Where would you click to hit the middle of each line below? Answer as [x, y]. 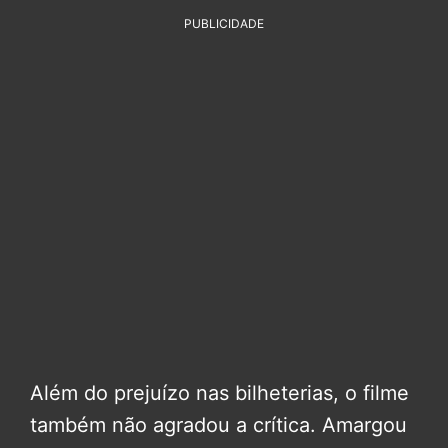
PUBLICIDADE [224, 23]
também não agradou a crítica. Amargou [218, 424]
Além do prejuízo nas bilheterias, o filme [219, 392]
